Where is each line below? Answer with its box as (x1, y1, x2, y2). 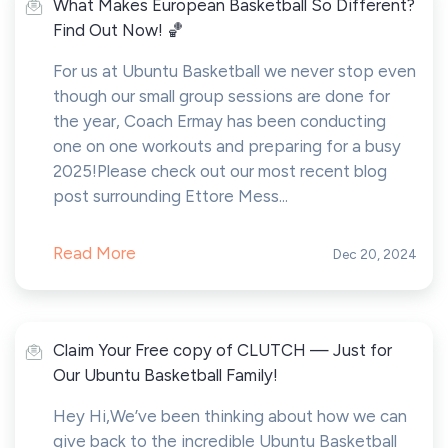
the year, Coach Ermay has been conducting (53, 111, 386, 131)
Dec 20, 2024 (333, 246, 417, 262)
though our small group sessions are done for (53, 86, 390, 106)
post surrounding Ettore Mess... (53, 186, 288, 206)
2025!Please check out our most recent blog (53, 161, 387, 181)
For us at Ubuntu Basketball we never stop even (53, 61, 416, 81)
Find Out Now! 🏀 (53, 20, 184, 40)
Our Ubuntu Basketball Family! (53, 365, 278, 385)
